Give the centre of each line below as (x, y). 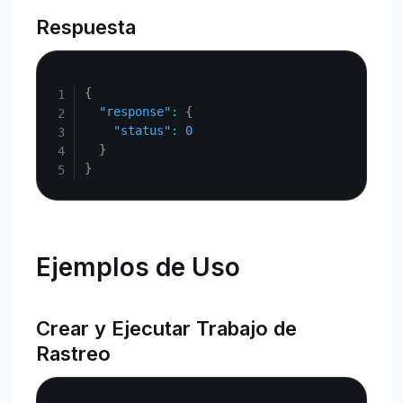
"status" (143, 130)
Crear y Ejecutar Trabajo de (166, 328)
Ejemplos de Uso (138, 267)
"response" (135, 112)
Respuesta (86, 27)
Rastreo (73, 354)
